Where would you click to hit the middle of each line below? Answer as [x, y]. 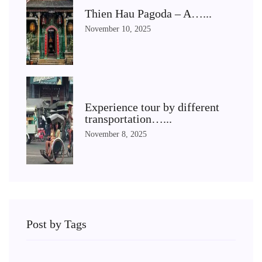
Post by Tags [56, 224]
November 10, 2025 [118, 29]
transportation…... [128, 118]
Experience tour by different [152, 107]
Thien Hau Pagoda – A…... [148, 13]
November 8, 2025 [116, 134]
